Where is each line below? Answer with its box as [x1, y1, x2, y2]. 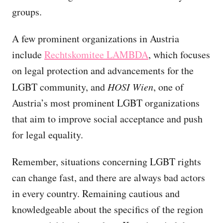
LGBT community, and [12, 80, 108, 94]
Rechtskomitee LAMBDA [44, 48, 148, 62]
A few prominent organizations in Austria [12, 32, 179, 46]
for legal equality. [12, 128, 83, 142]
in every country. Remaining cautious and [12, 187, 180, 201]
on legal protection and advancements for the [12, 64, 194, 78]
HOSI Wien [108, 80, 153, 94]
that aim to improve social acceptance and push [12, 112, 203, 126]
